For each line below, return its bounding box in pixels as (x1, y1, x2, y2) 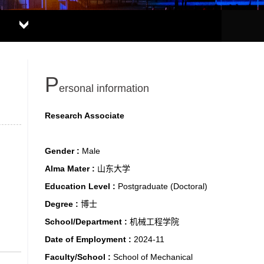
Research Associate (45, 111, 124, 120)
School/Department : (45, 217, 130, 226)
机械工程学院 (130, 217, 179, 226)
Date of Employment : (45, 235, 134, 244)
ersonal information (59, 82, 149, 94)
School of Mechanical (113, 252, 193, 262)
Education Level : (45, 181, 118, 191)
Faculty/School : (45, 252, 113, 262)
